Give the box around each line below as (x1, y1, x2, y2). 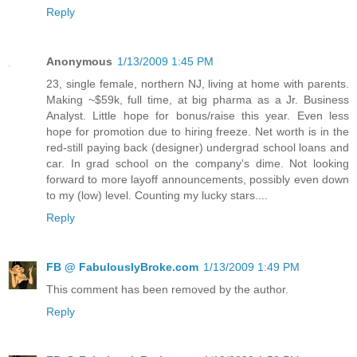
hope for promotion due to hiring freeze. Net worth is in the (46, 124, 349, 138)
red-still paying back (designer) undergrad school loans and (46, 140, 349, 154)
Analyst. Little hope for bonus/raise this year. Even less (46, 108, 349, 122)
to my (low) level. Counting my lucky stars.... (46, 188, 268, 202)
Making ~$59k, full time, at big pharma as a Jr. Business (46, 92, 349, 106)
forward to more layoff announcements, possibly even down (46, 172, 349, 186)
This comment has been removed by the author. (46, 282, 288, 296)
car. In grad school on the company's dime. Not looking (46, 156, 349, 170)
